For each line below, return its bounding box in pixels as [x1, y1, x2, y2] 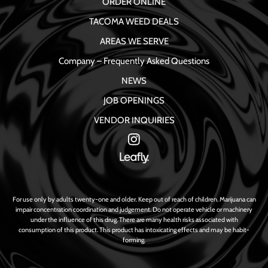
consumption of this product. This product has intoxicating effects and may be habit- [19, 225, 249, 234]
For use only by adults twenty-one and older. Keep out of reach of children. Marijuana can [12, 194, 256, 203]
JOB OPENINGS [103, 95, 165, 106]
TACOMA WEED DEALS [89, 16, 179, 27]
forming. [123, 235, 145, 244]
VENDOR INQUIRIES [93, 114, 175, 126]
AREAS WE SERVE [99, 35, 169, 47]
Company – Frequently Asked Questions [59, 55, 209, 66]
